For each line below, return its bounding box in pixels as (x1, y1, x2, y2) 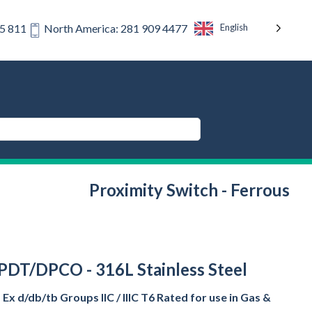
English (220, 22, 248, 33)
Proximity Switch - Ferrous (89, 179, 290, 200)
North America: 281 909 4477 (44, 22, 187, 36)
